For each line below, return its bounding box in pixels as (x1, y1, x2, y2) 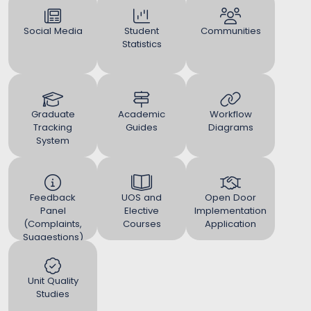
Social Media (23, 24, 83, 37)
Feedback (30, 191, 76, 204)
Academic (118, 108, 165, 121)
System (36, 134, 69, 147)
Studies (36, 287, 69, 301)
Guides (126, 121, 158, 134)
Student (124, 24, 159, 37)
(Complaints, (24, 217, 82, 230)
